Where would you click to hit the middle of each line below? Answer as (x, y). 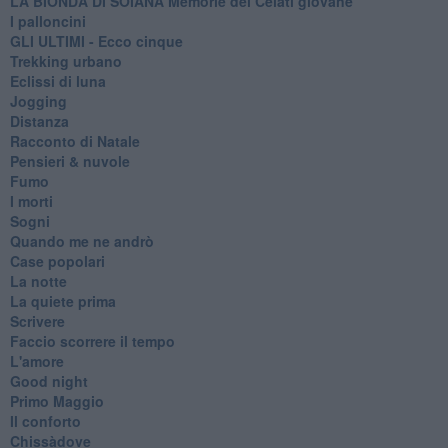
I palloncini (47, 20)
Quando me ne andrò (81, 240)
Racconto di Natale (74, 140)
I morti (31, 200)
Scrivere (37, 320)
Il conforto (45, 420)
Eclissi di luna (57, 80)
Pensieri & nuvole (69, 160)
